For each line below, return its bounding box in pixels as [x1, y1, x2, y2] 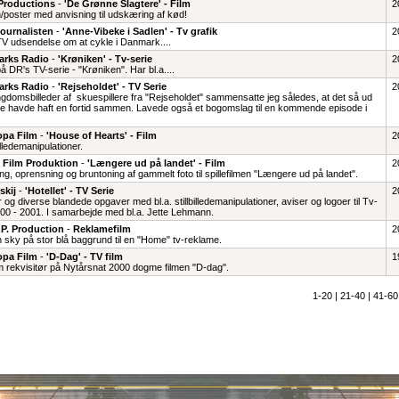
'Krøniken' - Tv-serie [57, 53, 152, 64]
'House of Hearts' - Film [45, 130, 157, 141]
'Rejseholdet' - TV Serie [57, 81, 167, 92]
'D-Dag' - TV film [45, 251, 123, 262]
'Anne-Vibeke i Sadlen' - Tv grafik [61, 26, 217, 37]
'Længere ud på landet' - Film [86, 158, 225, 168]
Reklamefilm [72, 224, 131, 234]
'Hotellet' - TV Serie [24, 185, 114, 196]
